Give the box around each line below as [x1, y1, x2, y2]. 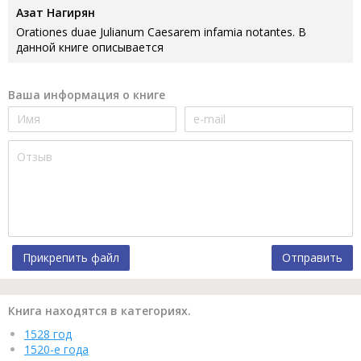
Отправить [282, 249, 342, 265]
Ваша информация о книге [8, 86, 165, 102]
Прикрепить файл [23, 249, 119, 265]
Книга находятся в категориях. [8, 302, 191, 318]
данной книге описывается [16, 39, 164, 55]
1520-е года [24, 341, 89, 357]
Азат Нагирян [16, 4, 95, 20]
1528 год [24, 326, 72, 342]
